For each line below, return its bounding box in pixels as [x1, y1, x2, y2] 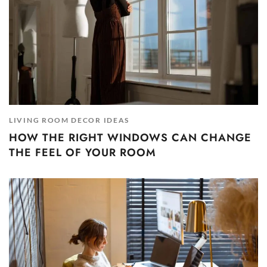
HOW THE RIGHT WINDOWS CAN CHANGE [9, 129, 252, 145]
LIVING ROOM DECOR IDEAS [9, 115, 130, 125]
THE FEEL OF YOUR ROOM [9, 144, 156, 160]
